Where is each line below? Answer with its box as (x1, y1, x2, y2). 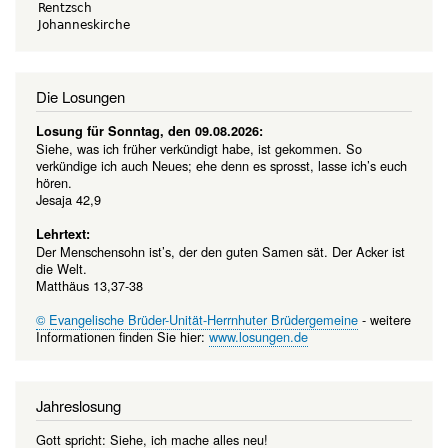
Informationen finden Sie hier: (36, 326, 209, 346)
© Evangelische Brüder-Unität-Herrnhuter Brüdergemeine (36, 309, 358, 329)
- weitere (358, 309, 411, 329)
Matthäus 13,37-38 (36, 275, 143, 295)
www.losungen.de (209, 326, 308, 346)
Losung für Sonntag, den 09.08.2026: (36, 121, 263, 140)
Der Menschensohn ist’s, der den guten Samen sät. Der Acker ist (36, 241, 405, 261)
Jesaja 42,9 (36, 189, 101, 209)
